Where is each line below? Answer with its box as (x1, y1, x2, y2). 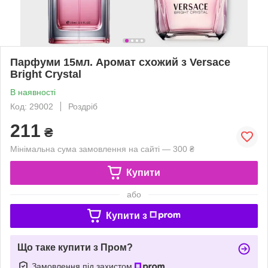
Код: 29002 (10, 101, 53, 111)
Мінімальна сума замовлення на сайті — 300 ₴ (10, 144, 194, 154)
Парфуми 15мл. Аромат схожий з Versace (10, 56, 230, 68)
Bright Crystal (10, 68, 81, 80)
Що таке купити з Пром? (17, 242, 133, 252)
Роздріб (68, 101, 98, 111)
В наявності (10, 87, 56, 97)
